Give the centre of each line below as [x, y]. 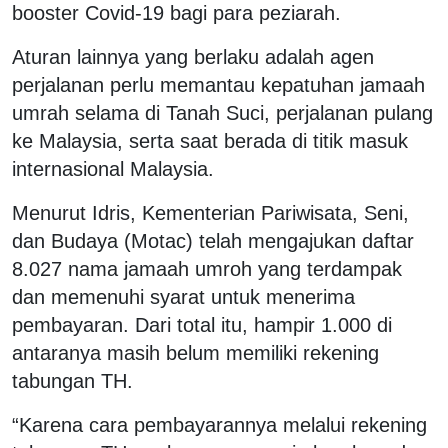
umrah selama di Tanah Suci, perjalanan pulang [222, 112]
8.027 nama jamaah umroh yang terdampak [207, 268]
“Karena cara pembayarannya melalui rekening [219, 424]
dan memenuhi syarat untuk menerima [183, 296]
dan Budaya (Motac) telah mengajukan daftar [213, 240]
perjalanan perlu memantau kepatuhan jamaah [218, 84]
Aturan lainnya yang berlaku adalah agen [193, 56]
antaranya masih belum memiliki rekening [195, 352]
